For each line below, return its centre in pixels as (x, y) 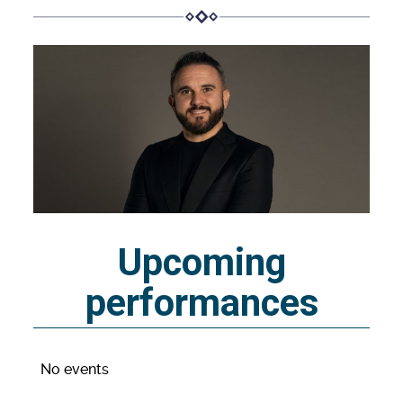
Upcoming (201, 262)
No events (75, 369)
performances (201, 302)
